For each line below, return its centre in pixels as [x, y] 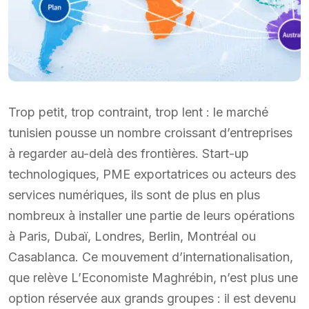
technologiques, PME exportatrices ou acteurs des [152, 174]
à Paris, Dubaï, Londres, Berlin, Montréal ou [132, 236]
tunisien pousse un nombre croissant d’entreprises [150, 132]
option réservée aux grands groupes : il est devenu [152, 298]
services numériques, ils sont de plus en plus [134, 195]
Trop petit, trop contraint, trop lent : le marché [138, 112]
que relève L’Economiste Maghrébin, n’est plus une [153, 277]
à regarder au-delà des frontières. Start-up [129, 153]
